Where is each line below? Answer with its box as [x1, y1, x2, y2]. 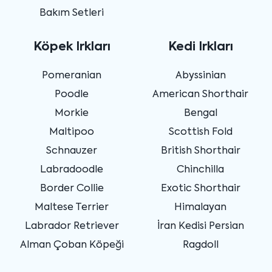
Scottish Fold [168, 127, 233, 137]
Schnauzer [46, 146, 97, 156]
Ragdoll [182, 240, 219, 250]
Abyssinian [175, 70, 226, 81]
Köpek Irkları [33, 41, 110, 53]
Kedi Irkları [168, 41, 233, 53]
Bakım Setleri [39, 8, 104, 18]
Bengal [183, 108, 217, 118]
